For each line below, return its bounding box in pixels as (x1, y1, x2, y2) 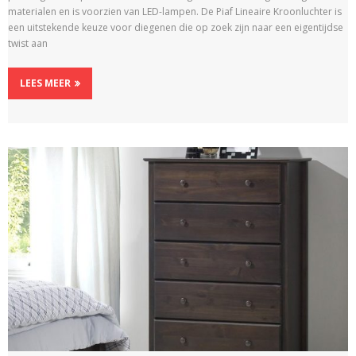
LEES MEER (20, 75, 71, 90)
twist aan (8, 36, 48, 50)
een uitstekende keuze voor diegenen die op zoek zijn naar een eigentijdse (8, 20, 343, 34)
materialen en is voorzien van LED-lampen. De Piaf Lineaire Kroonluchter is (8, 4, 342, 18)
